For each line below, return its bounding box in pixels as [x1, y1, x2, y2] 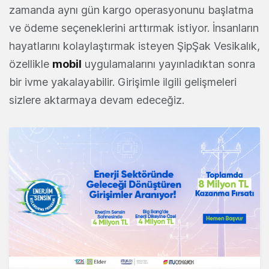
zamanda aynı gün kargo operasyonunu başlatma [9, 3, 253, 16]
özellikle [9, 57, 52, 70]
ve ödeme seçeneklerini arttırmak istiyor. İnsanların [9, 21, 259, 34]
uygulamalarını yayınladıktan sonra [82, 57, 255, 70]
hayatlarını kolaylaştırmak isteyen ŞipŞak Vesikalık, [9, 39, 260, 52]
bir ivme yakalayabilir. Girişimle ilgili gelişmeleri [9, 75, 237, 88]
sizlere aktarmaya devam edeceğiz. [9, 93, 184, 106]
